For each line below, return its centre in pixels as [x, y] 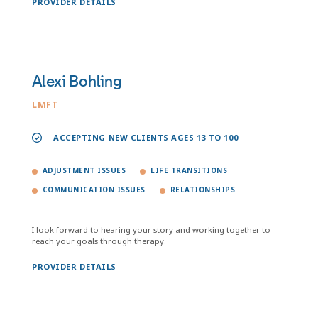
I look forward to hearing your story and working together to [151, 230]
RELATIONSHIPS [203, 190]
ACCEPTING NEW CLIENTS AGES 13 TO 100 [146, 137]
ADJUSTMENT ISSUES [84, 171]
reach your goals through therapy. [99, 241]
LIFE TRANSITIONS [189, 171]
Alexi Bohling [77, 82]
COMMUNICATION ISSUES [94, 190]
